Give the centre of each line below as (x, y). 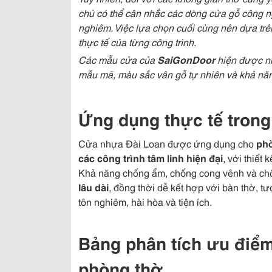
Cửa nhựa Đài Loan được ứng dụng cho (167, 143)
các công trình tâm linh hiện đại (151, 158)
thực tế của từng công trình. (137, 42)
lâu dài (93, 187)
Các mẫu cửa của (118, 59)
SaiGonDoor (186, 59)
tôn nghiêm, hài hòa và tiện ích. (145, 201)
